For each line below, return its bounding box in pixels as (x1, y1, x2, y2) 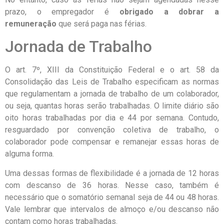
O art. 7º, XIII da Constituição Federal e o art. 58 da (5, 65, 219, 75)
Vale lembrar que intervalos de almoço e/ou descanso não (5, 204, 219, 214)
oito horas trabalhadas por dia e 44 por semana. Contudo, (5, 113, 219, 123)
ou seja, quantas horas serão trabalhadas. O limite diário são (5, 101, 219, 111)
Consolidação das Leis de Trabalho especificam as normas (5, 77, 219, 87)
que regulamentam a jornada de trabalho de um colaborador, (5, 89, 219, 99)
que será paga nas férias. (56, 18, 146, 28)
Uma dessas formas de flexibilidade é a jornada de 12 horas (5, 168, 219, 178)
